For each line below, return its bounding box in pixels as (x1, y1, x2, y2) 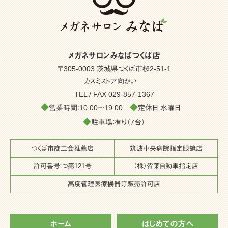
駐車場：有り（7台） (91, 118, 145, 126)
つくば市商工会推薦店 (31, 144, 94, 152)
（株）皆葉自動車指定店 (133, 162, 198, 170)
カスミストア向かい (84, 77, 144, 85)
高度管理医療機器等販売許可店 (68, 180, 160, 188)
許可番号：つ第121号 (33, 162, 92, 170)
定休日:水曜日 (137, 103, 188, 112)
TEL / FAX (74, 90, 108, 98)
